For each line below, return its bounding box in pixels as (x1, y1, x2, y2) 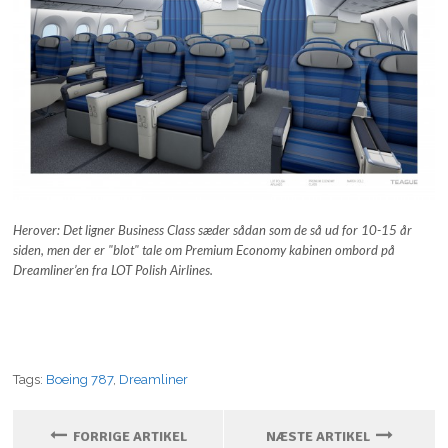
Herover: (13, 222, 64, 239)
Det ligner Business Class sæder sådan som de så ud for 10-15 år (63, 222, 413, 239)
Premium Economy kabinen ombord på (185, 242, 396, 259)
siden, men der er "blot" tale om (13, 242, 186, 259)
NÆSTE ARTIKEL (265, 427, 376, 445)
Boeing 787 (46, 372, 114, 388)
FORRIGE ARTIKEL (66, 427, 187, 445)
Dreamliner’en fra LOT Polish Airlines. (13, 262, 217, 279)
